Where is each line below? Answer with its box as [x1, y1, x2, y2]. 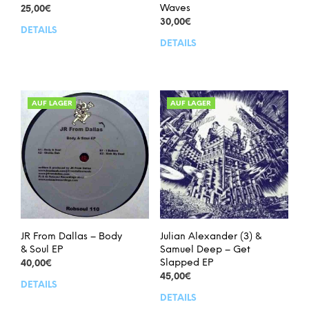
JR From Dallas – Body [21, 232, 122, 243]
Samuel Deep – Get [159, 245, 250, 256]
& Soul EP [21, 245, 63, 256]
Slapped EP [159, 258, 213, 269]
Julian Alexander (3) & [159, 232, 261, 243]
